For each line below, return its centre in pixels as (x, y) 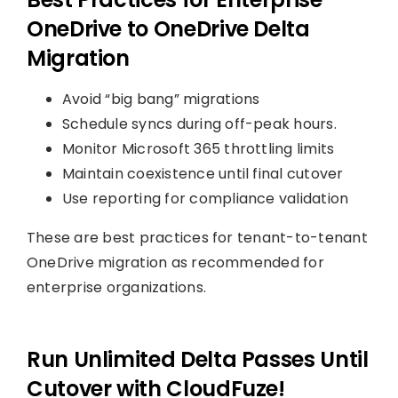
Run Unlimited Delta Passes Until (197, 359)
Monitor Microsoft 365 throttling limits (198, 148)
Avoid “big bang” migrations (161, 99)
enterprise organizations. (116, 287)
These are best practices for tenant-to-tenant (197, 237)
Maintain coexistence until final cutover (203, 173)
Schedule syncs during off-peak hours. (199, 123)
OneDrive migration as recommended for (175, 262)
